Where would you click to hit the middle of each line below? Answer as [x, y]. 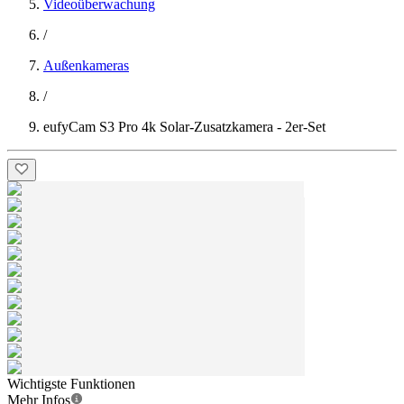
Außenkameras [86, 65]
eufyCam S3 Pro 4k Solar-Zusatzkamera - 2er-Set [184, 127]
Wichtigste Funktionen [71, 384]
